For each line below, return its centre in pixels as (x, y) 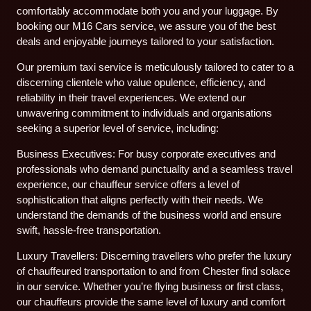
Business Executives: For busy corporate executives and (146, 154)
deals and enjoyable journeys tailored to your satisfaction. (146, 41)
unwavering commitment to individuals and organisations (145, 112)
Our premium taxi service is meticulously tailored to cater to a (155, 67)
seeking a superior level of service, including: (118, 128)
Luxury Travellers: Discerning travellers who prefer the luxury (154, 256)
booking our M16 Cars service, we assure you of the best (146, 26)
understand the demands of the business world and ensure (149, 215)
